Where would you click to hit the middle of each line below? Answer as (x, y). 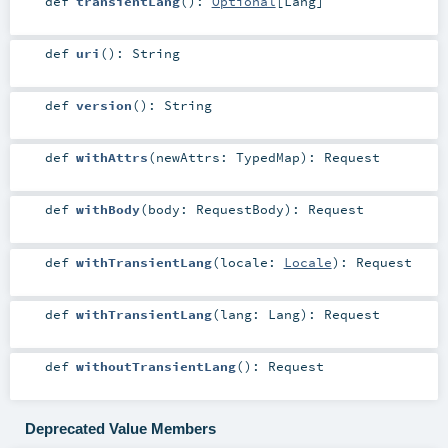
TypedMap (267, 157)
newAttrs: (195, 157)
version (103, 105)
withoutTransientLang (155, 365)
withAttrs (111, 157)
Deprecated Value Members (120, 429)
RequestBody (239, 209)
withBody (107, 209)
